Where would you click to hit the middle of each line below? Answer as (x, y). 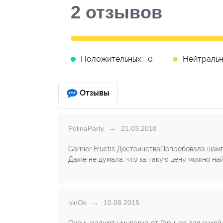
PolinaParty (86, 128)
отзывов (121, 12)
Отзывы (95, 93)
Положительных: (112, 59)
